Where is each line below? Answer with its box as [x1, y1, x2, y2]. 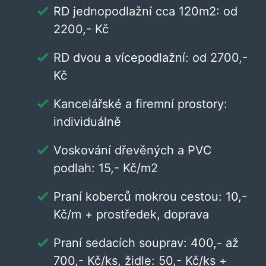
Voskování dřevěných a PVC [53, 143, 212, 157]
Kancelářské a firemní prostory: [53, 97, 227, 111]
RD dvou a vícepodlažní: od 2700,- [53, 50, 248, 65]
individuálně [53, 115, 121, 129]
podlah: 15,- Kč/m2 [53, 161, 158, 175]
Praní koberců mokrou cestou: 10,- [53, 189, 247, 204]
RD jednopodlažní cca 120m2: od [53, 4, 237, 18]
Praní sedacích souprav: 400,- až [53, 236, 239, 250]
